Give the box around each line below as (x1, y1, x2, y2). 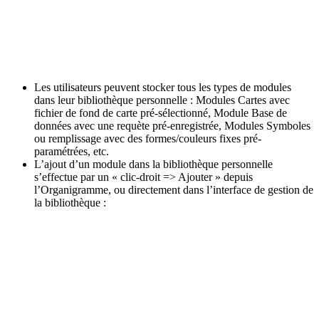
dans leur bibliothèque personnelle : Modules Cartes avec (34, 93, 290, 106)
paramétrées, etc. (34, 145, 109, 157)
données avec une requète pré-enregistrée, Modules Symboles (34, 119, 310, 132)
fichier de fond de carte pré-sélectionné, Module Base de (34, 106, 287, 119)
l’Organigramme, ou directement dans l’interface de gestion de (34, 183, 313, 196)
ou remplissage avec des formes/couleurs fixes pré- (34, 132, 261, 145)
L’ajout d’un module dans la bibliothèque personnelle (34, 157, 273, 170)
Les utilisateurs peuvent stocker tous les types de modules (34, 80, 291, 93)
